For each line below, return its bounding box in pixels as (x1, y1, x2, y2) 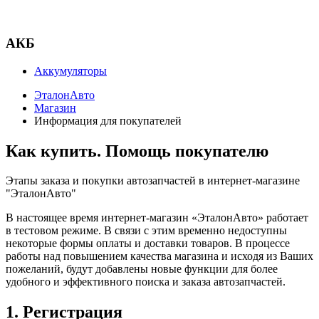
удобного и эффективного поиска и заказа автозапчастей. (6, 276, 286, 288)
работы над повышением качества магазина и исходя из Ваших (6, 250, 313, 263)
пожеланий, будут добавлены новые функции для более (6, 263, 278, 276)
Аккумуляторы (34, 64, 107, 77)
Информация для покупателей (34, 114, 182, 127)
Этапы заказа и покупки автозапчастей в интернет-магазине (6, 174, 300, 187)
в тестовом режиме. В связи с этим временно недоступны (6, 224, 287, 237)
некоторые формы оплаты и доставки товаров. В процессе (6, 237, 290, 250)
